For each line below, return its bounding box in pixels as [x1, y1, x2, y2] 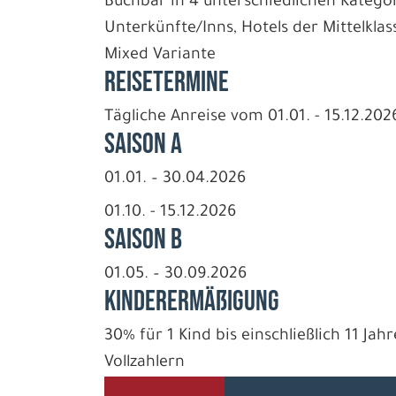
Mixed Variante [104, 47, 216, 65]
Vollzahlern [104, 354, 185, 372]
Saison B [104, 223, 182, 257]
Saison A [104, 127, 182, 162]
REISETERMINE [104, 65, 229, 100]
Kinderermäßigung [104, 285, 279, 319]
